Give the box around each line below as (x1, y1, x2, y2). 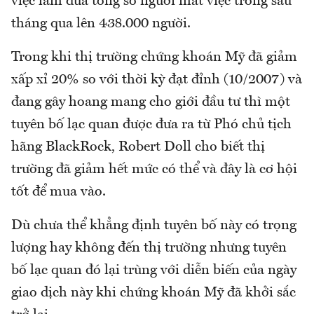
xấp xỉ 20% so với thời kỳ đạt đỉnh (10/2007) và (11, 73, 302, 88)
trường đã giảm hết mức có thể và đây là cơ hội (11, 163, 297, 177)
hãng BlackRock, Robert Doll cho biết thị (11, 140, 265, 155)
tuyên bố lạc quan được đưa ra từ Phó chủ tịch (11, 118, 292, 132)
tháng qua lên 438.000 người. (11, 17, 191, 32)
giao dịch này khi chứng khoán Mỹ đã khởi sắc (11, 286, 296, 301)
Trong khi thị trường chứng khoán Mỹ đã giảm (11, 50, 297, 65)
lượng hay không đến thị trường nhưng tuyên (11, 241, 287, 256)
